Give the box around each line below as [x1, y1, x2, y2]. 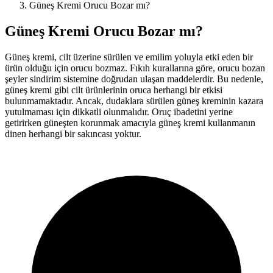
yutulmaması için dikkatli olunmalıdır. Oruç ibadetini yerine [5, 106, 233, 117]
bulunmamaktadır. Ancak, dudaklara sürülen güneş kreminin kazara [5, 95, 263, 106]
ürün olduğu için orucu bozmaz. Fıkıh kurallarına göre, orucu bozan [5, 62, 265, 73]
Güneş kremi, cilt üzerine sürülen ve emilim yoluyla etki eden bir [5, 51, 253, 62]
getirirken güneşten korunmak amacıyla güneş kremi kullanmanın [5, 117, 255, 128]
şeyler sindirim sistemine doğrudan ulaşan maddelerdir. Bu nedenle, [5, 73, 263, 84]
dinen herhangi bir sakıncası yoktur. [5, 128, 141, 139]
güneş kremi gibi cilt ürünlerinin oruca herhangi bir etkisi [5, 84, 222, 95]
